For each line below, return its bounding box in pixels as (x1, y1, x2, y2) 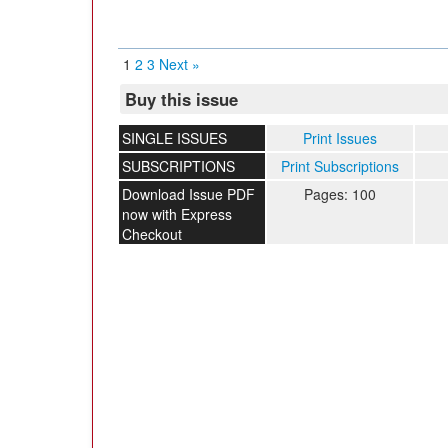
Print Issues (303, 128, 377, 148)
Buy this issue (125, 87, 238, 111)
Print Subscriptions (281, 156, 399, 176)
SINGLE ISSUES (122, 128, 227, 148)
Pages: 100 (304, 184, 376, 204)
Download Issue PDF (122, 184, 255, 204)
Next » (159, 54, 200, 74)
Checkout (122, 224, 182, 244)
